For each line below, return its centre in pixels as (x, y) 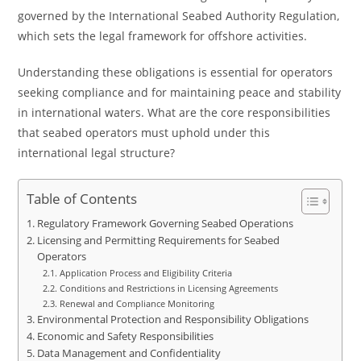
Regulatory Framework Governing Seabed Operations (165, 224)
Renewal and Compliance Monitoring (137, 303)
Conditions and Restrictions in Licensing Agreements (168, 288)
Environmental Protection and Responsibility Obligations (172, 320)
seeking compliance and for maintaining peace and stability (180, 92)
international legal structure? (97, 153)
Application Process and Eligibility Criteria (145, 273)
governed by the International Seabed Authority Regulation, (179, 16)
